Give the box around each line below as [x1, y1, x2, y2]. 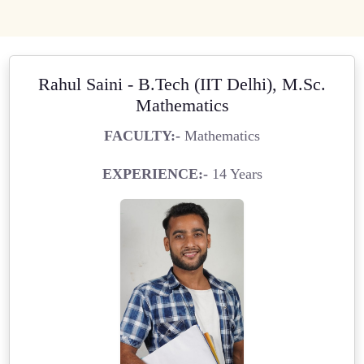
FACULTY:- [104, 127, 180, 144]
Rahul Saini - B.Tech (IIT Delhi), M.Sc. [38, 74, 326, 94]
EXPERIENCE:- [102, 165, 208, 182]
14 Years [207, 165, 262, 182]
